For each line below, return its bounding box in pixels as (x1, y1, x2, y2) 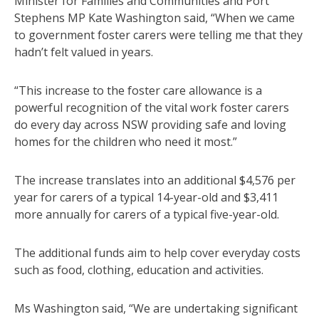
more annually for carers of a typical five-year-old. (14, 206, 279, 222)
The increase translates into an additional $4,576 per (14, 172, 296, 188)
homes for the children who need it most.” (14, 133, 237, 150)
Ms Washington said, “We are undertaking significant (14, 300, 298, 316)
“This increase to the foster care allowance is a (14, 82, 262, 98)
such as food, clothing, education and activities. (14, 261, 263, 278)
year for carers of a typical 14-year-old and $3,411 (14, 189, 278, 205)
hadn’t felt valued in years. (14, 43, 153, 60)
